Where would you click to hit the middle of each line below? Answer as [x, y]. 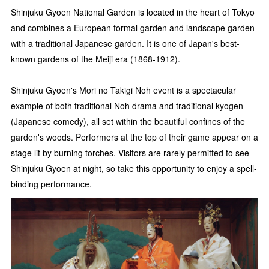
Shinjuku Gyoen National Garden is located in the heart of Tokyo [133, 12]
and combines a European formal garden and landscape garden [133, 27]
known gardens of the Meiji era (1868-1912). [95, 59]
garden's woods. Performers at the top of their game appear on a [134, 137]
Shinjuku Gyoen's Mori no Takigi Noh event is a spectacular [123, 90]
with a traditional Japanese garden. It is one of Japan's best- [125, 43]
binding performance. [51, 183]
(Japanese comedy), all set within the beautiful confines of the [128, 121]
